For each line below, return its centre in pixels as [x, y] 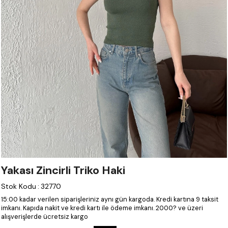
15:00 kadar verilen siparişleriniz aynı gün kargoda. [78, 199]
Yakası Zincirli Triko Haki [63, 170]
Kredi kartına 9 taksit [187, 199]
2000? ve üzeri [179, 208]
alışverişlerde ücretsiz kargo [45, 217]
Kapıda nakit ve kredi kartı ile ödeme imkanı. [89, 208]
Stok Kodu [19, 186]
